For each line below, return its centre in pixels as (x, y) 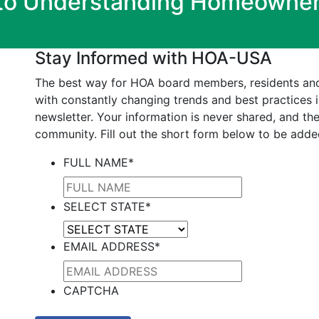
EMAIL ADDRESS (109, 246)
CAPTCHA (91, 291)
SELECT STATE (104, 206)
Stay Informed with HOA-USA (153, 58)
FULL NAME (96, 162)
